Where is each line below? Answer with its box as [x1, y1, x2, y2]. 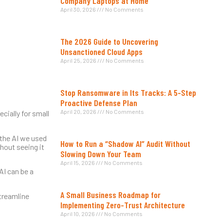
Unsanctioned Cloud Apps [60, 46, 143, 57]
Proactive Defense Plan [60, 97, 137, 109]
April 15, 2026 [60, 159, 96, 166]
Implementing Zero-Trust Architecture [60, 200, 185, 211]
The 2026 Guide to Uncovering [60, 36, 158, 47]
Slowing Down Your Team [60, 148, 141, 160]
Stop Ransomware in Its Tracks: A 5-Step [60, 87, 196, 98]
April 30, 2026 [60, 6, 97, 13]
